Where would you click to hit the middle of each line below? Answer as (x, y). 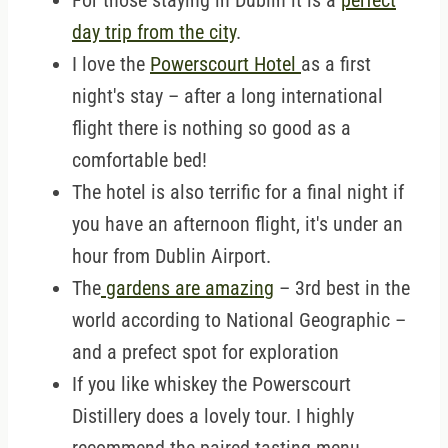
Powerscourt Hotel (225, 64)
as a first (336, 64)
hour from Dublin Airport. (171, 256)
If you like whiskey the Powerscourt (211, 384)
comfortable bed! (139, 160)
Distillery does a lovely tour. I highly (213, 416)
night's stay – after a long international (227, 96)
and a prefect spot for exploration (205, 352)
